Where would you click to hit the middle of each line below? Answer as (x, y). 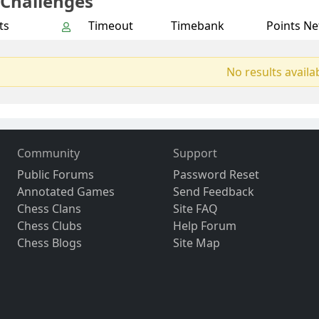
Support (195, 153)
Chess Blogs (50, 243)
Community (49, 153)
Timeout (111, 26)
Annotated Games (66, 192)
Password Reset (216, 175)
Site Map (196, 243)
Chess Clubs (50, 226)
